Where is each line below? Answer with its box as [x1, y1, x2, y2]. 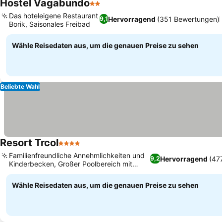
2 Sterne [89, 3, 121, 13]
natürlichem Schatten [9, 168, 78, 176]
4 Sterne [58, 143, 90, 153]
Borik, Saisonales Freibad [9, 20, 90, 28]
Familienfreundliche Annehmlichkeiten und [9, 151, 145, 160]
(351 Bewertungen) [157, 14, 220, 23]
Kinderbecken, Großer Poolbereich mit [9, 160, 132, 168]
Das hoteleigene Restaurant [9, 11, 98, 20]
